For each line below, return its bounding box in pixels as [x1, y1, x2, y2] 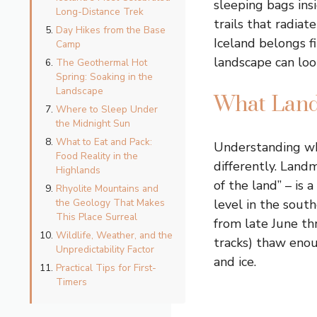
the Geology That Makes [56, 196, 165, 210]
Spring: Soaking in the [56, 70, 153, 84]
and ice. [214, 253, 256, 271]
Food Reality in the [56, 149, 138, 163]
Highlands [56, 163, 100, 178]
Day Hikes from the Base [56, 23, 166, 38]
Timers [56, 275, 87, 289]
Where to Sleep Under [56, 103, 158, 117]
